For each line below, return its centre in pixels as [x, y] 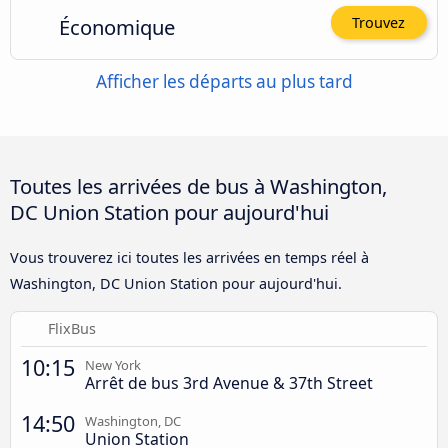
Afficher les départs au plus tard [224, 82]
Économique [116, 27]
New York [113, 364]
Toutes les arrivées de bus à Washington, [198, 185]
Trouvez [379, 23]
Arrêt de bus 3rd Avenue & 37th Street [229, 382]
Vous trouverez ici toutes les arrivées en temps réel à [189, 257]
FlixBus [72, 328]
